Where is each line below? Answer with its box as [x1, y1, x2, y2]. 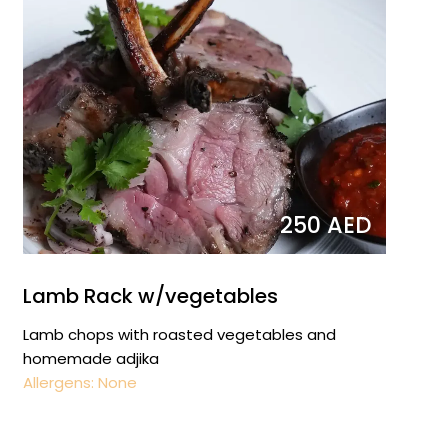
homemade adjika [22, 347, 159, 369]
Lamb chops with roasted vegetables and [22, 323, 336, 345]
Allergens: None [22, 371, 137, 393]
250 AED [279, 208, 371, 241]
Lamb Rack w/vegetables [22, 281, 278, 310]
